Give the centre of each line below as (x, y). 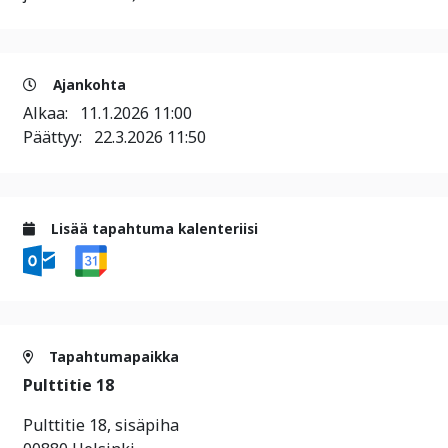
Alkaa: (51, 113)
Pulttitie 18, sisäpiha (101, 425)
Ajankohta (87, 84)
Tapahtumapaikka (112, 357)
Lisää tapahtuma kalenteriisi (152, 228)
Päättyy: (58, 137)
